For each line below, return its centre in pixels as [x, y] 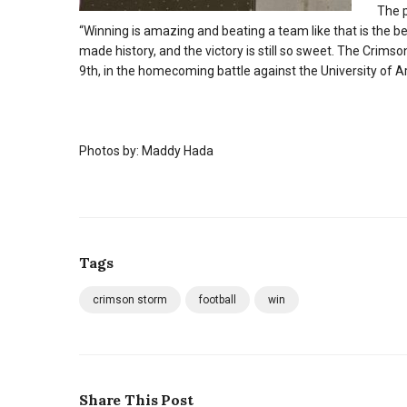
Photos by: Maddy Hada [146, 151]
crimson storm [130, 300]
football [218, 300]
